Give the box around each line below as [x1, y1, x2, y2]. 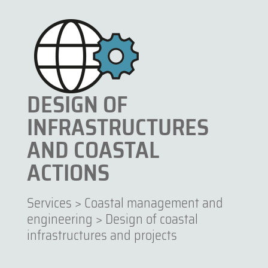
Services [26, 192, 72, 214]
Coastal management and [84, 192, 223, 214]
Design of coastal [105, 208, 198, 230]
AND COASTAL [26, 132, 160, 168]
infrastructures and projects [26, 224, 177, 246]
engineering [26, 208, 93, 230]
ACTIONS [26, 155, 109, 191]
